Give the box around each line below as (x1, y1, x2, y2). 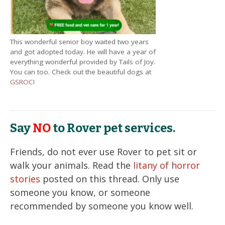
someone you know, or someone (10, 186, 150, 198)
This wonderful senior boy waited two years (10, 37, 149, 46)
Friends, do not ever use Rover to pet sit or (10, 145, 197, 158)
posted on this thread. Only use (40, 172, 179, 185)
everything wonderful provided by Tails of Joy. (10, 57, 155, 66)
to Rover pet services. (51, 121, 175, 135)
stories (10, 172, 40, 185)
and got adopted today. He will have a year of (10, 47, 156, 56)
